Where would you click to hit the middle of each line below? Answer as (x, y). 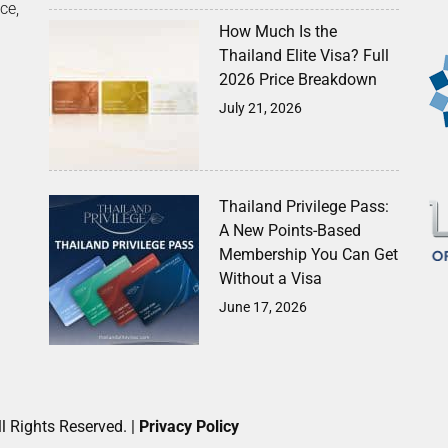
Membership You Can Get (308, 254)
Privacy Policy (189, 426)
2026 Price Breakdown (298, 79)
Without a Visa (270, 278)
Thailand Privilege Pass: (304, 206)
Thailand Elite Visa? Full (304, 55)
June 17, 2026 (263, 307)
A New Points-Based (290, 230)
